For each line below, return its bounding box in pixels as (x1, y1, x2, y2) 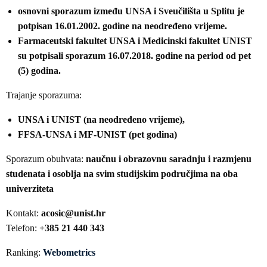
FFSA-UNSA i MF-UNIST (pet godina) (18, 129, 177, 139)
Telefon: (6, 223, 39, 233)
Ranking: (6, 247, 43, 257)
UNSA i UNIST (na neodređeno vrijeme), (18, 114, 185, 125)
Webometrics (43, 247, 95, 257)
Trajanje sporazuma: (6, 90, 82, 100)
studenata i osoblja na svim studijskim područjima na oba (6, 169, 238, 179)
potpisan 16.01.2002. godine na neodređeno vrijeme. (18, 21, 227, 31)
